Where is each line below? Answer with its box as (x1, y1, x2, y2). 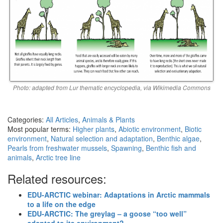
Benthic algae (157, 133, 200, 143)
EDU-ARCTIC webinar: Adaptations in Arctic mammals (27, 189, 210, 200)
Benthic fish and (146, 142, 196, 153)
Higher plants (73, 123, 114, 134)
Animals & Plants (82, 114, 135, 124)
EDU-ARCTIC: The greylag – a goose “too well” (27, 208, 187, 219)
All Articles (46, 114, 78, 124)
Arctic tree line (36, 152, 81, 162)
